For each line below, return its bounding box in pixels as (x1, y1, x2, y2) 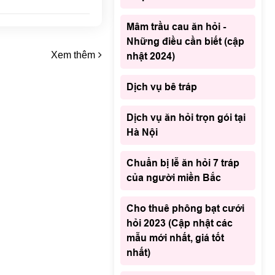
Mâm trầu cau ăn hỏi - (126, 21, 226, 33)
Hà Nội (126, 126, 158, 139)
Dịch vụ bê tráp (126, 81, 197, 93)
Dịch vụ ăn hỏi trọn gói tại (126, 112, 246, 124)
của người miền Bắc (126, 172, 221, 184)
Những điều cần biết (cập (126, 36, 244, 48)
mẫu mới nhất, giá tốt (126, 232, 224, 244)
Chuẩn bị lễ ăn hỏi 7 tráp (126, 157, 239, 169)
